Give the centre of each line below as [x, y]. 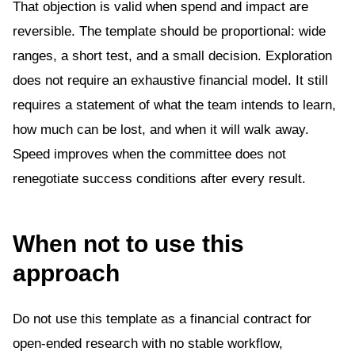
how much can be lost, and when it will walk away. [161, 130]
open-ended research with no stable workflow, [148, 344]
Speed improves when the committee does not [149, 154]
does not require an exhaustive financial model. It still [170, 80]
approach [66, 273]
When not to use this [128, 244]
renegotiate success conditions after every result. [159, 179]
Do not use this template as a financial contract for [162, 319]
